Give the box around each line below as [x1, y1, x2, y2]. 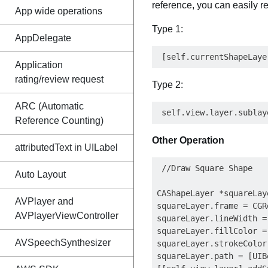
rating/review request [15, 74, 103, 84]
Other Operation [152, 135, 224, 145]
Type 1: [152, 24, 183, 34]
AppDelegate [15, 33, 71, 43]
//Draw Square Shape [157, 163, 252, 173]
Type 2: [152, 80, 183, 90]
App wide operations [15, 6, 102, 16]
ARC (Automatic [15, 101, 84, 111]
